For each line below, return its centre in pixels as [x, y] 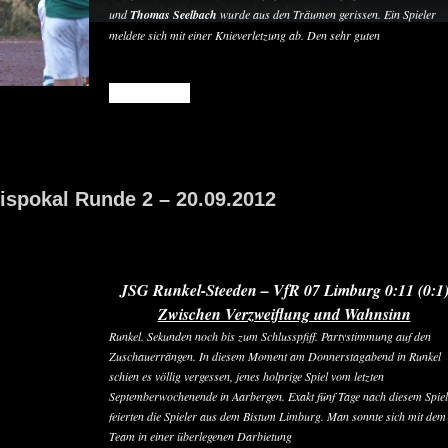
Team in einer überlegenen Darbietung [200, 436]
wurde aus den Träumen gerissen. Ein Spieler [326, 14]
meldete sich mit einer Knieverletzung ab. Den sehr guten [244, 35]
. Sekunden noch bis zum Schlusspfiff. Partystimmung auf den [286, 336]
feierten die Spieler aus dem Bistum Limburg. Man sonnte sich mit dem [277, 416]
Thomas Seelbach [173, 14]
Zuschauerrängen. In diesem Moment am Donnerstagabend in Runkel [275, 356]
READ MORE [149, 92]
